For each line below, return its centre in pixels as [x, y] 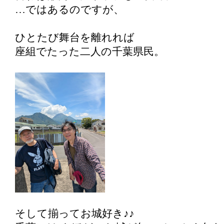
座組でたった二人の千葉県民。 [90, 51]
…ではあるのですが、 [69, 9]
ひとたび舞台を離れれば [75, 37]
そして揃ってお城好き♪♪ [75, 213]
